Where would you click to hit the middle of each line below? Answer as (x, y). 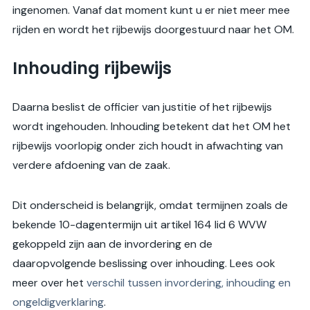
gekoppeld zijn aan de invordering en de (112, 244)
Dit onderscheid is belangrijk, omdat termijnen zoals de (150, 206)
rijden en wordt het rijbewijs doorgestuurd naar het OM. (153, 30)
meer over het (49, 283)
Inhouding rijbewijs (92, 69)
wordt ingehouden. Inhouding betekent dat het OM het (152, 127)
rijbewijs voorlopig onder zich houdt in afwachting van (148, 146)
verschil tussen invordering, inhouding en (189, 283)
